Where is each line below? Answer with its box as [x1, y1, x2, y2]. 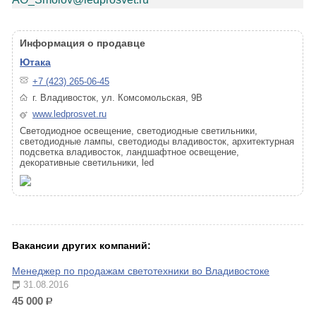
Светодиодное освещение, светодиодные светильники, [20, 126, 257, 136]
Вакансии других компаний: [12, 240, 151, 251]
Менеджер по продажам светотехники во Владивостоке [12, 265, 269, 276]
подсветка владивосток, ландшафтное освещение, [20, 147, 239, 157]
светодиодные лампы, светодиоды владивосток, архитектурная [20, 136, 294, 147]
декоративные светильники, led [20, 157, 154, 168]
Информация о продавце [20, 37, 145, 49]
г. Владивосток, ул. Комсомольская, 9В [32, 92, 202, 103]
